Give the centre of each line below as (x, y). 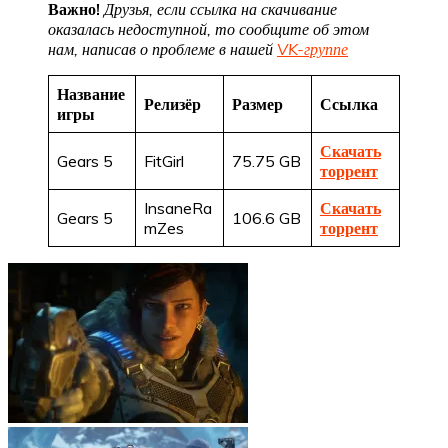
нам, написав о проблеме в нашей (162, 48)
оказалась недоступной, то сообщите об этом (208, 28)
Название (91, 93)
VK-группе (312, 48)
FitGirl (164, 160)
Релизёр (172, 103)
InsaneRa (178, 207)
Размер (257, 103)
